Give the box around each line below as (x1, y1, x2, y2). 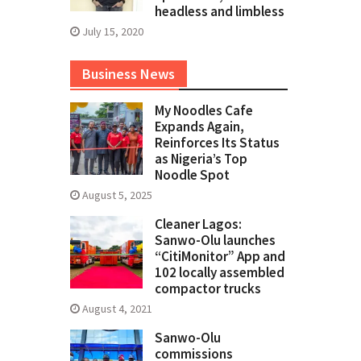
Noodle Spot (155, 166, 230, 185)
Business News (82, 64, 175, 84)
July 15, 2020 (82, 24, 143, 39)
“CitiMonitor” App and (155, 247, 285, 266)
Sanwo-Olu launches (155, 231, 276, 250)
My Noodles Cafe (155, 102, 253, 120)
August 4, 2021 (82, 301, 152, 317)
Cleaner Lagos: (155, 215, 242, 234)
